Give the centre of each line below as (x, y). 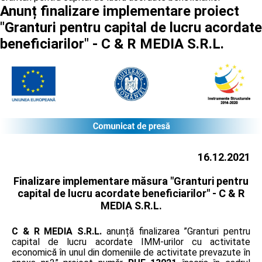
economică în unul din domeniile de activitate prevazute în (131, 252)
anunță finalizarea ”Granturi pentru (176, 231)
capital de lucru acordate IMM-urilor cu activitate (131, 242)
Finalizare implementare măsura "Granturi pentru (131, 181)
